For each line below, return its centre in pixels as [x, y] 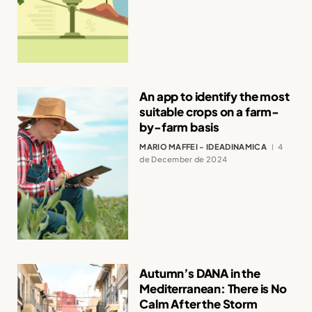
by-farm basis [180, 127]
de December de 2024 [184, 159]
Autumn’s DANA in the [200, 274]
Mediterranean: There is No [213, 289]
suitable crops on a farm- [209, 111]
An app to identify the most [214, 96]
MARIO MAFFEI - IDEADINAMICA [203, 146]
